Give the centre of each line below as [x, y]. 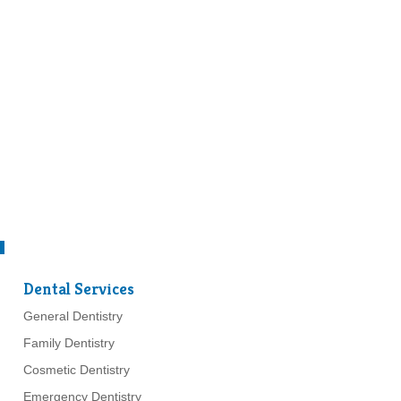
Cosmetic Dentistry [76, 369]
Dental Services [78, 288]
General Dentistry [73, 316]
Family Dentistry [68, 342]
